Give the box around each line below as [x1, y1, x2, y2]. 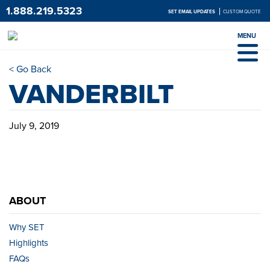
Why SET [9, 221, 45, 234]
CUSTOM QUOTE [223, 8, 261, 15]
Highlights [9, 236, 48, 250]
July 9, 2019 [9, 119, 59, 133]
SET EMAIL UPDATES [168, 8, 216, 15]
